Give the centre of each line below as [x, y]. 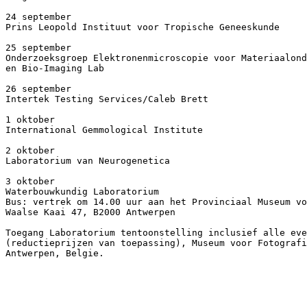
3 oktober [30, 181]
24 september [38, 17]
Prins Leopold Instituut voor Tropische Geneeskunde [143, 27]
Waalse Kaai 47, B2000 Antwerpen [90, 212]
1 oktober [30, 120]
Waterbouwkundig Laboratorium [82, 192]
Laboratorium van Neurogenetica [88, 161]
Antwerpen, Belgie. [55, 253]
